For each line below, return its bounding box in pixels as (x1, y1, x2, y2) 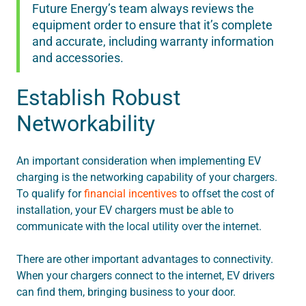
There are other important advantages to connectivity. (16, 253, 273, 266)
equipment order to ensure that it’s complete (32, 18, 273, 33)
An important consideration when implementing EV (16, 154, 261, 168)
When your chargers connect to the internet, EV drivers (16, 269, 275, 283)
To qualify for (16, 187, 84, 201)
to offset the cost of (177, 187, 275, 201)
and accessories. (32, 51, 124, 66)
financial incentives (84, 187, 177, 201)
